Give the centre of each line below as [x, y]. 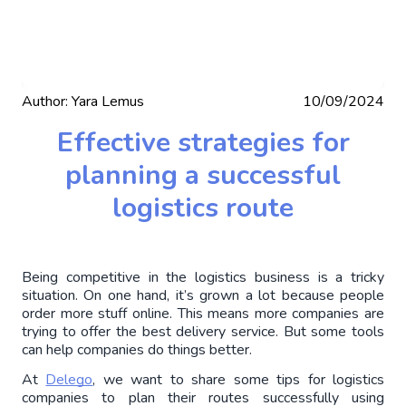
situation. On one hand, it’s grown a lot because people [203, 295]
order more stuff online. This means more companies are [203, 314]
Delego [69, 380]
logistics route [203, 208]
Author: [45, 101]
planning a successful [203, 175]
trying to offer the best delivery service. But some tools [203, 332]
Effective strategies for [203, 143]
